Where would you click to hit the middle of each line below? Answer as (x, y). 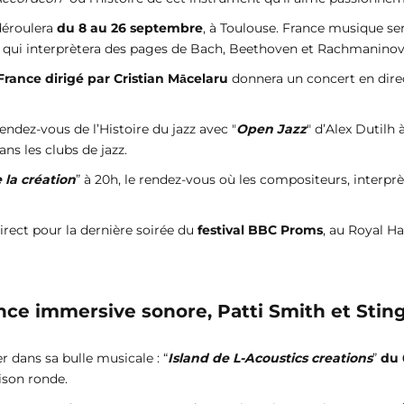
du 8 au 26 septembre (130, 28)
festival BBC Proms (260, 230)
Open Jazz (271, 129)
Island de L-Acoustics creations (270, 358)
